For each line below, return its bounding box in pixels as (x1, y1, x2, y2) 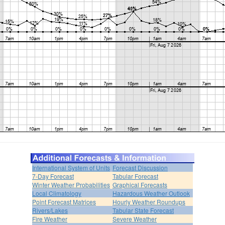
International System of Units (32, 163, 110, 172)
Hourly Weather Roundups (113, 197, 185, 206)
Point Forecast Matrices (32, 197, 96, 206)
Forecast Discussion (113, 163, 168, 172)
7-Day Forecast (32, 171, 74, 180)
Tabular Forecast (113, 171, 158, 180)
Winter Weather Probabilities (32, 180, 110, 189)
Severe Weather (113, 214, 157, 223)
